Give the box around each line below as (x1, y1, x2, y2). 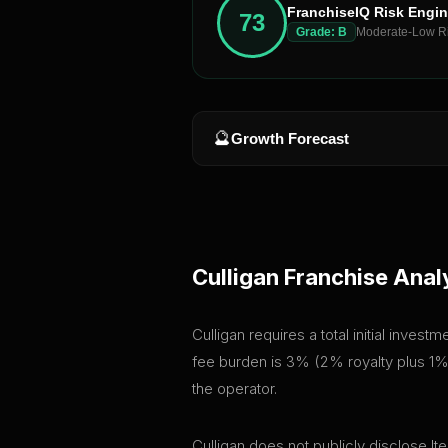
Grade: (296, 24, 338, 39)
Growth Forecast (231, 129, 349, 147)
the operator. (192, 378, 277, 398)
